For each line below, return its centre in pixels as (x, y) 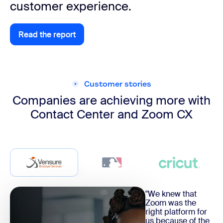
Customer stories (118, 84)
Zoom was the (171, 203)
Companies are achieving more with (111, 101)
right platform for (176, 212)
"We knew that (171, 194)
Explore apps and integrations (102, 39)
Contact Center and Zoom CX (111, 114)
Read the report (47, 34)
